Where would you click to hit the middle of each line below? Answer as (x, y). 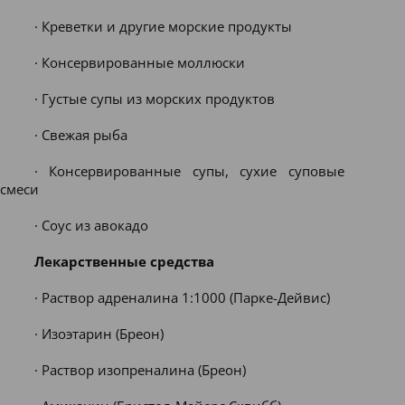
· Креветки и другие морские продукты (163, 26)
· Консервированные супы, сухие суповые (189, 171)
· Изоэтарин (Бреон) (99, 334)
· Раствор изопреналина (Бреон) (140, 370)
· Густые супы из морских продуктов (154, 99)
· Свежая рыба (80, 135)
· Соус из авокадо (91, 225)
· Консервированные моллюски (139, 62)
